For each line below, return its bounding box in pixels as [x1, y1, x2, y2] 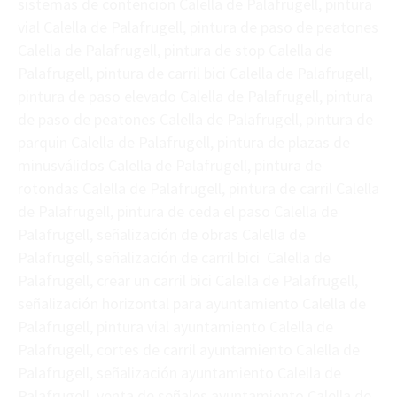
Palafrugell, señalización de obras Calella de [18, 224, 306, 245]
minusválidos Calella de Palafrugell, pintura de [18, 155, 322, 176]
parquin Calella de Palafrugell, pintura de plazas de [18, 132, 350, 153]
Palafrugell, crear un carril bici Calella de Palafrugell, [18, 270, 358, 292]
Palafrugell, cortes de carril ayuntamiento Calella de [18, 339, 360, 361]
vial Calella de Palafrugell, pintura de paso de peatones [18, 17, 378, 38]
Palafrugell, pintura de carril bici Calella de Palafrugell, [18, 63, 372, 84]
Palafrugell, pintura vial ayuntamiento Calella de [18, 316, 333, 338]
